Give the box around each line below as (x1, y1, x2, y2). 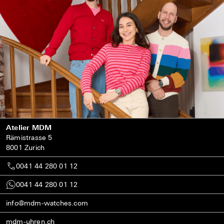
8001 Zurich (6, 143, 45, 152)
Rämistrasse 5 (6, 133, 52, 142)
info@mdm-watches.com (6, 198, 88, 207)
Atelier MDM (6, 123, 52, 132)
